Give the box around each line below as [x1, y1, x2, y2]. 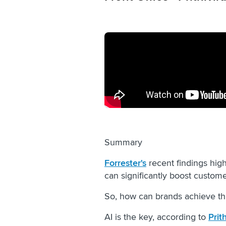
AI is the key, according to [104, 211, 208, 222]
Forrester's [104, 157, 146, 168]
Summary [104, 137, 145, 148]
